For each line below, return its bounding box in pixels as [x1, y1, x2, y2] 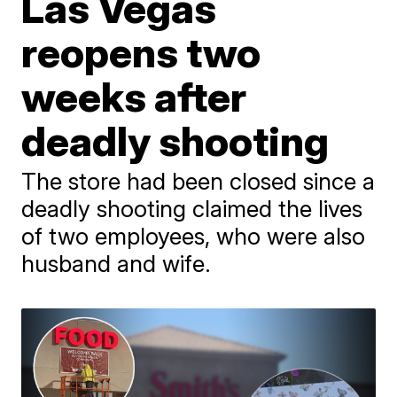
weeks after [21, 72, 247, 121]
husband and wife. [21, 250, 212, 277]
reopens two [21, 27, 261, 77]
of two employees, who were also [21, 222, 366, 250]
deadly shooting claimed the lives [21, 195, 363, 222]
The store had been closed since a [21, 167, 376, 195]
